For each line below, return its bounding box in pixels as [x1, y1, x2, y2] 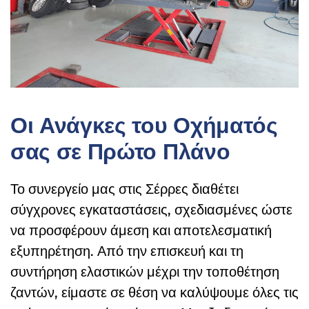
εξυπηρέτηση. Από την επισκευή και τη [10, 243, 243, 260]
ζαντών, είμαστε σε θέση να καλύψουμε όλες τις [10, 284, 299, 301]
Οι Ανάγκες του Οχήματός [10, 111, 278, 139]
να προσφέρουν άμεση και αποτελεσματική [10, 222, 272, 239]
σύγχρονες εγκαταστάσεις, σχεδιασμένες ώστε [10, 201, 292, 219]
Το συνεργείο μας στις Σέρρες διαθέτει [10, 181, 239, 198]
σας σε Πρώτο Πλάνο [10, 137, 230, 166]
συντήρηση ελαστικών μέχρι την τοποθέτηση [10, 263, 279, 281]
